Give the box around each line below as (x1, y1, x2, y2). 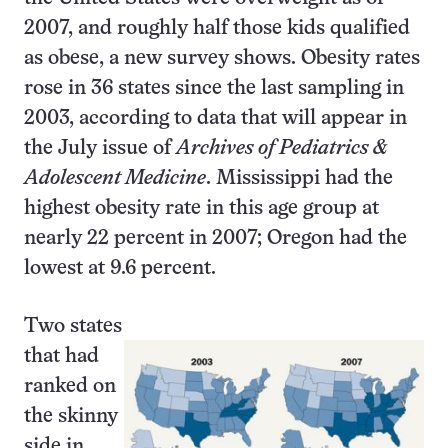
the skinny (24, 407, 118, 426)
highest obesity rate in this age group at (24, 199, 379, 218)
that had (24, 347, 99, 366)
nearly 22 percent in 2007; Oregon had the (24, 229, 407, 248)
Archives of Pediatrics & (176, 139, 387, 158)
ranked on (24, 377, 116, 396)
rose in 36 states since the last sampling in (24, 79, 404, 98)
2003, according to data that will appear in (24, 109, 407, 128)
